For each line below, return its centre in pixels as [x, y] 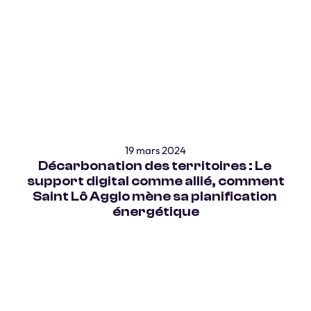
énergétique [155, 212]
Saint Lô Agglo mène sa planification [154, 196]
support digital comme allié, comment [155, 181]
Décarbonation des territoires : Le [154, 166]
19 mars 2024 [155, 150]
